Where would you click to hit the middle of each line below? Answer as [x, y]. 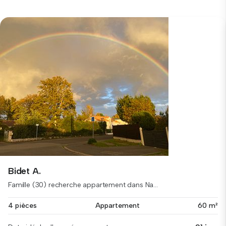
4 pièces [22, 206]
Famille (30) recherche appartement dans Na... [83, 185]
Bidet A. [24, 171]
